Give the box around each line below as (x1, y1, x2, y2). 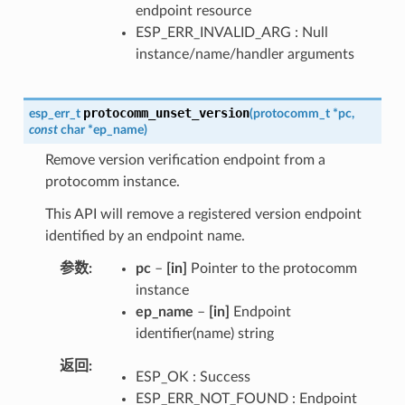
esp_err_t (28, 106, 80, 120)
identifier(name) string (135, 325, 274, 341)
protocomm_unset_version (82, 105, 250, 120)
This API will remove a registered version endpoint (44, 206, 362, 221)
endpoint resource (135, 3, 251, 18)
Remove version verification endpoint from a (44, 152, 325, 167)
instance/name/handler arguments (135, 46, 354, 61)
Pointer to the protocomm (186, 260, 357, 276)
